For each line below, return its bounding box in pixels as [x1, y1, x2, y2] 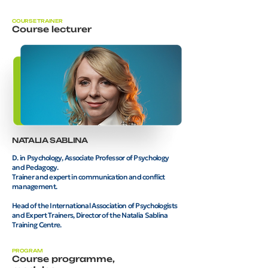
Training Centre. [12, 220, 62, 229]
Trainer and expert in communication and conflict [12, 172, 165, 181]
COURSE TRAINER [12, 17, 63, 24]
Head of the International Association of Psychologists [12, 200, 178, 210]
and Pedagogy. [12, 162, 59, 172]
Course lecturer [12, 23, 92, 34]
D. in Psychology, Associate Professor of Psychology [12, 153, 169, 162]
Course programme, [12, 253, 115, 264]
